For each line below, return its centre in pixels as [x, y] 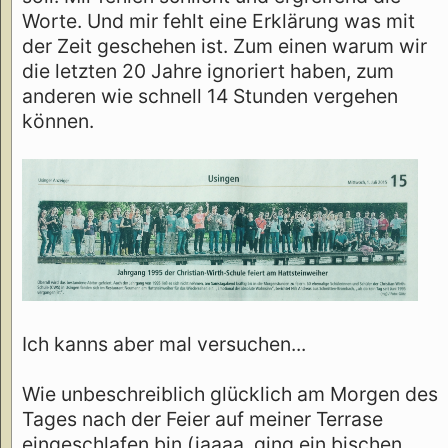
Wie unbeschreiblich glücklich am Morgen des [230, 394]
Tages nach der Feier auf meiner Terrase [202, 419]
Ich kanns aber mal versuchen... [164, 344]
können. [58, 120]
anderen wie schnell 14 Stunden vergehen [210, 95]
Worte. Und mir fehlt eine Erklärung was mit [218, 20]
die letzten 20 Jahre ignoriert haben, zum [208, 70]
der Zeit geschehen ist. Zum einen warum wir [224, 45]
